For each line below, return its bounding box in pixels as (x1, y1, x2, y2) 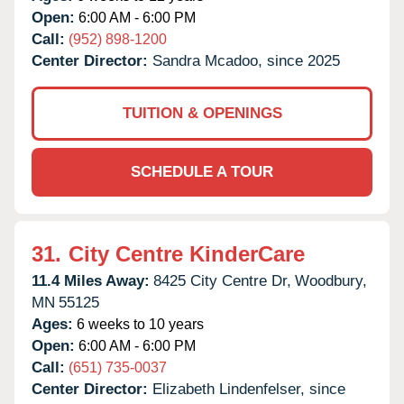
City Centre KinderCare (69, 241, 305, 266)
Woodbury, (295, 271, 367, 289)
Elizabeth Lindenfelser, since (152, 380, 345, 398)
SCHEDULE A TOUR (131, 162, 273, 180)
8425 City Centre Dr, (153, 271, 291, 289)
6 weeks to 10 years (73, 316, 204, 332)
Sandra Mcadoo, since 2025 (152, 51, 340, 69)
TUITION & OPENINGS (122, 104, 282, 122)
